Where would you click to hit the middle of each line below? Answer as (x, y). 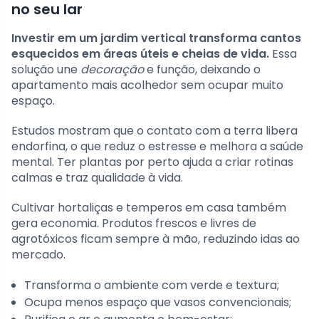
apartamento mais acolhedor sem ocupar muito (147, 85)
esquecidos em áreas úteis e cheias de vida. (140, 53)
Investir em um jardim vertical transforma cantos (156, 38)
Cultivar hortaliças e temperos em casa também (149, 207)
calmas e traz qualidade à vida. (97, 177)
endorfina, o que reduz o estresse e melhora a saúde (157, 146)
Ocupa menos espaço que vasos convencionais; (158, 302)
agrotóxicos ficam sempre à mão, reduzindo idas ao (156, 239)
